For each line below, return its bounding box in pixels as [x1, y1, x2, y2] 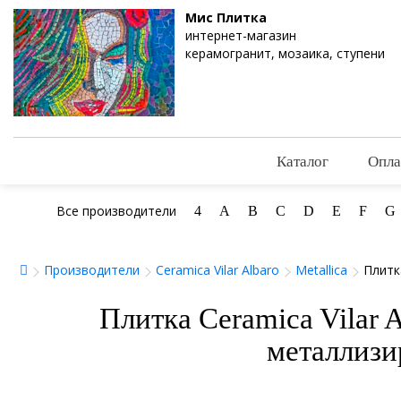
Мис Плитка [185, 9, 267, 26]
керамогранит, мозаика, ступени [185, 45, 385, 62]
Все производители [55, 202, 176, 220]
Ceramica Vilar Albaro [156, 261, 279, 279]
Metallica [295, 261, 347, 279]
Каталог [277, 150, 328, 172]
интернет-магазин [185, 27, 296, 44]
